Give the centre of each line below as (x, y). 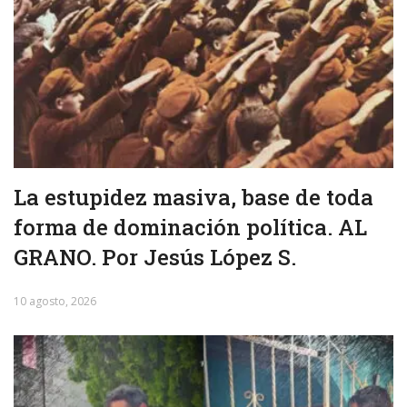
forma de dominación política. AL (190, 227)
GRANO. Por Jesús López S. (155, 257)
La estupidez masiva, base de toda (194, 197)
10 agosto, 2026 (55, 301)
